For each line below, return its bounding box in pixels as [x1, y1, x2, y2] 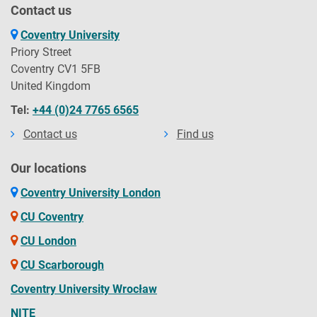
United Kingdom [11, 79, 91, 93]
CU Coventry [21, 209, 83, 224]
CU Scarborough [21, 258, 104, 272]
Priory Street [11, 45, 71, 59]
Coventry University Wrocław [11, 282, 157, 296]
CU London [21, 234, 76, 248]
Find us [176, 127, 214, 141]
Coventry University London [21, 185, 161, 200]
